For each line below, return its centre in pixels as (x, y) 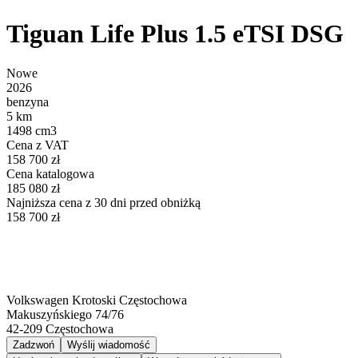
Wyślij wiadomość (109, 344)
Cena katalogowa (50, 173)
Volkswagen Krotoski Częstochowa (97, 300)
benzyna (28, 101)
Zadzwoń (34, 344)
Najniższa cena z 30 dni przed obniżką (103, 202)
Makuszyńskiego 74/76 (65, 314)
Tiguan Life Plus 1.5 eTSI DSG (175, 34)
